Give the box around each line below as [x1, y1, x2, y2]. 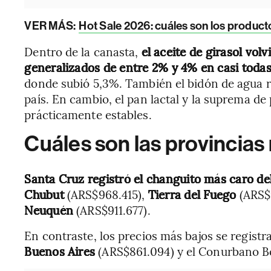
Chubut [24, 186, 67, 202]
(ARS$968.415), [67, 186, 145, 202]
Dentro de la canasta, [24, 44, 142, 59]
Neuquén [24, 202, 77, 218]
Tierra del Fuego [145, 186, 240, 202]
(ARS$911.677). [76, 202, 151, 218]
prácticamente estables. [24, 106, 152, 122]
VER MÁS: [24, 19, 78, 33]
